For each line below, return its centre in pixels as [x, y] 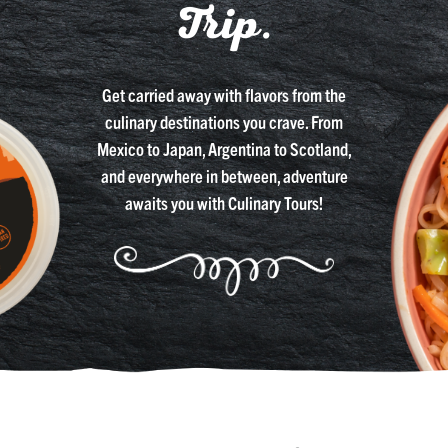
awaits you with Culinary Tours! [224, 202]
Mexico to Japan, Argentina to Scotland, [224, 148]
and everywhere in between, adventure [224, 175]
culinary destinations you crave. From [224, 121]
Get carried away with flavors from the [224, 94]
